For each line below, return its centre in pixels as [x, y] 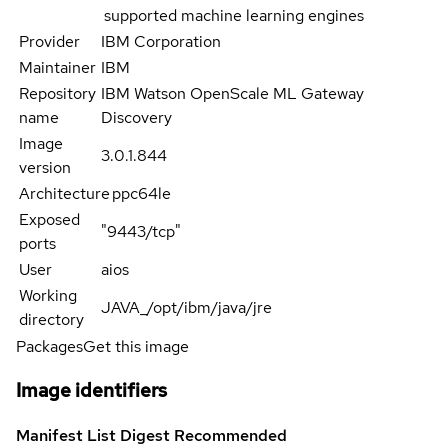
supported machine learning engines [234, 15]
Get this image [136, 346]
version [45, 167]
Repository [57, 93]
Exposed [49, 219]
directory [51, 319]
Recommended [230, 435]
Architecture [64, 193]
